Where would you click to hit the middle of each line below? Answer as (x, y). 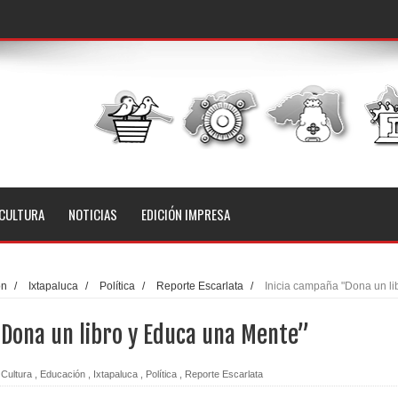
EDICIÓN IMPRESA (185, 215)
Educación (63, 374)
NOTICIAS (92, 215)
